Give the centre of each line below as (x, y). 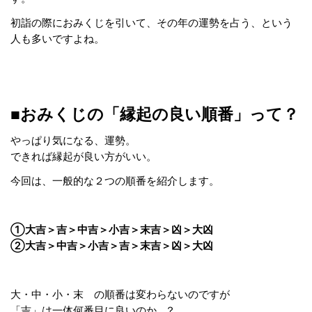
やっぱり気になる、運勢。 (73, 140)
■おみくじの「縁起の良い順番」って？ (155, 114)
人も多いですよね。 (57, 39)
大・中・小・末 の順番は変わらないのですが (120, 294)
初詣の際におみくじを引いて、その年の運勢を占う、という (151, 23)
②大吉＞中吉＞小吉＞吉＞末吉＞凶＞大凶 (112, 245)
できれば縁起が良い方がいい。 (84, 156)
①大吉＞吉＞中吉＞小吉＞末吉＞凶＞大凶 (112, 229)
